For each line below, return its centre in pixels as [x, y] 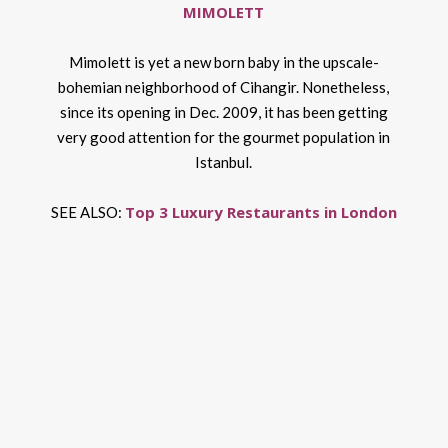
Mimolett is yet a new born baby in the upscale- [224, 62]
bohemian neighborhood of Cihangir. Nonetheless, [224, 87]
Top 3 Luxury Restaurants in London [261, 212]
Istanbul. [224, 162]
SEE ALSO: [88, 212]
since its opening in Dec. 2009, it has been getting [224, 112]
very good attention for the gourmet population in [224, 137]
